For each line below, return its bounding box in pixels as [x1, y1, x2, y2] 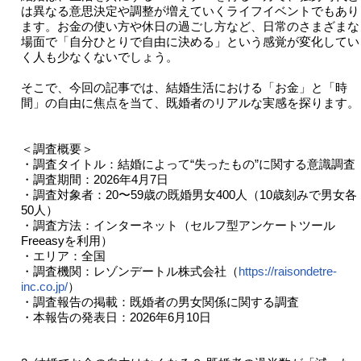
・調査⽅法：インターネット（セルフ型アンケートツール [20, 218, 335, 233]
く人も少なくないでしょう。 [20, 50, 178, 64]
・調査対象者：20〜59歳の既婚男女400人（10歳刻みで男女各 [20, 188, 357, 202]
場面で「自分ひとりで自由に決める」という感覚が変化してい [20, 35, 359, 49]
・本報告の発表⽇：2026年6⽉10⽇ [20, 310, 211, 325]
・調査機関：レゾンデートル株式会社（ [20, 264, 239, 279]
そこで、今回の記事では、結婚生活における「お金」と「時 [20, 81, 347, 95]
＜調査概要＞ [20, 142, 97, 156]
